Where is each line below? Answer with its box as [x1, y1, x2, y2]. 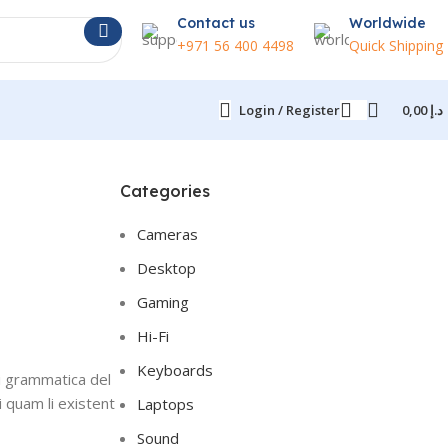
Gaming [136, 292, 189, 312]
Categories [119, 181, 210, 201]
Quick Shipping [349, 35, 443, 55]
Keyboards [136, 360, 213, 380]
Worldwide [349, 13, 426, 32]
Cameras [136, 224, 198, 244]
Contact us [177, 13, 255, 32]
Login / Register [239, 100, 340, 119]
